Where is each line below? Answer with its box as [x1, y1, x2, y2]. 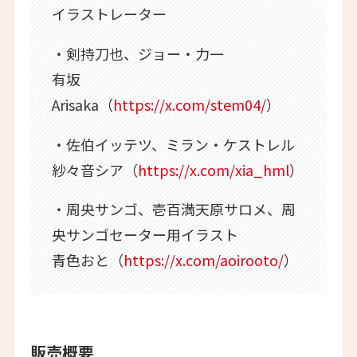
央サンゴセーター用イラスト [51, 224, 238, 245]
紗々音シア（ [51, 159, 138, 180]
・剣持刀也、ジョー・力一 [51, 42, 224, 64]
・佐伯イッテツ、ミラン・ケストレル [51, 133, 295, 155]
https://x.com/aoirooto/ [123, 249, 284, 271]
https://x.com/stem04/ [112, 93, 266, 115]
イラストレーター [51, 2, 167, 24]
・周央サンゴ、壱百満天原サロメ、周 [51, 198, 296, 220]
